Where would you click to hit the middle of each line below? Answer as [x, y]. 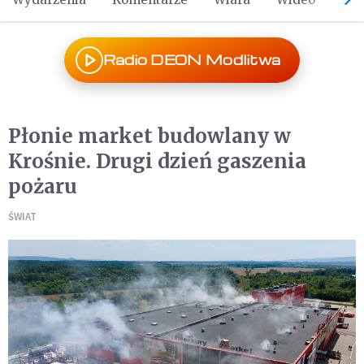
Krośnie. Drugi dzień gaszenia [157, 161]
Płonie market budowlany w [149, 136]
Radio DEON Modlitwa [192, 60]
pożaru [43, 186]
